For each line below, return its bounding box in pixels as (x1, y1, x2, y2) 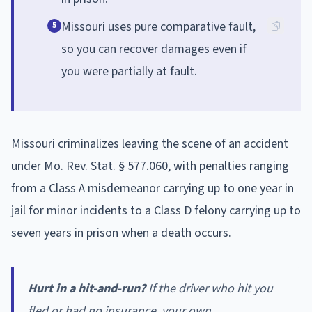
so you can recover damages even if (61, 40, 247, 58)
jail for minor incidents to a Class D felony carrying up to (11, 201, 301, 219)
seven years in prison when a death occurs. (11, 224, 231, 242)
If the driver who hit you (146, 279, 273, 297)
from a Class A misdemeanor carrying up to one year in (11, 179, 294, 197)
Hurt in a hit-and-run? (28, 279, 146, 297)
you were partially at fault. (61, 62, 197, 80)
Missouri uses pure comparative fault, (61, 17, 256, 36)
